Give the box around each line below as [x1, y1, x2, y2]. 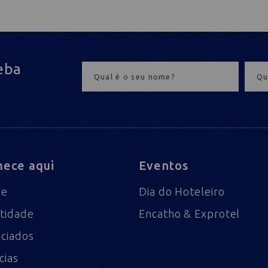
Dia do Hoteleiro [139, 185, 225, 198]
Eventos [139, 159, 189, 173]
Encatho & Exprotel [139, 208, 240, 220]
